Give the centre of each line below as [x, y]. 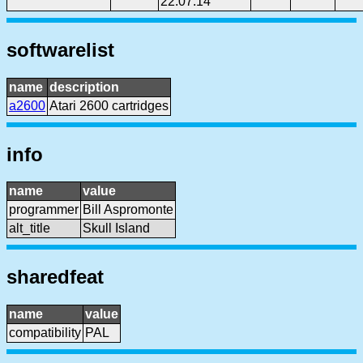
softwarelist [60, 49]
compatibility [45, 333]
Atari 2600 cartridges [109, 105]
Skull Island [116, 228]
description [84, 87]
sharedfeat [55, 277]
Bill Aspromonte [128, 210]
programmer [44, 210]
